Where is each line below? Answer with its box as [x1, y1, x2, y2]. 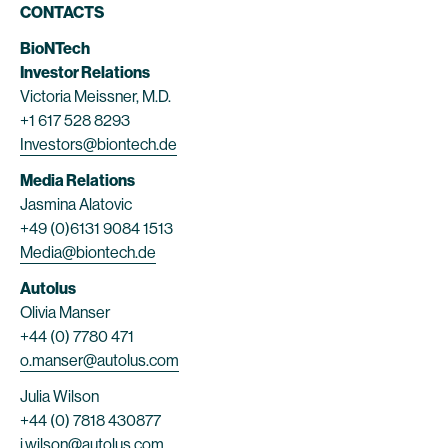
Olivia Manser [20, 303, 113, 322]
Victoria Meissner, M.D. [20, 87, 171, 106]
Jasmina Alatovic [20, 195, 132, 214]
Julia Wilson [20, 387, 102, 406]
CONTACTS [20, 3, 104, 22]
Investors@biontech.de [20, 135, 177, 154]
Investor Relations [20, 63, 150, 82]
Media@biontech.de [20, 243, 156, 262]
